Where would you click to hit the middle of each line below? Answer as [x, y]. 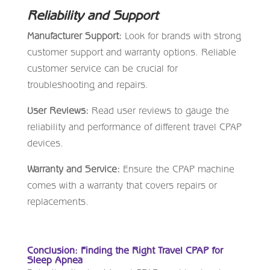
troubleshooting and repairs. [87, 84]
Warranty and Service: [73, 168]
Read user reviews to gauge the [159, 110]
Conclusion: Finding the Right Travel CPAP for [125, 250]
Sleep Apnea [55, 259]
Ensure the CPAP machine [177, 168]
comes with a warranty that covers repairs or [122, 185]
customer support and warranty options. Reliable [131, 52]
